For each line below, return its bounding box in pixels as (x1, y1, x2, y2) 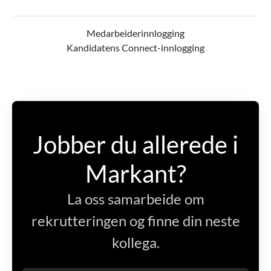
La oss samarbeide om (67, 190, 204, 208)
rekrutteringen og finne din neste (31, 212, 240, 230)
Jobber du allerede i (33, 130, 238, 160)
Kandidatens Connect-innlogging (67, 42, 204, 54)
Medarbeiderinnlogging (87, 27, 184, 39)
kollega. (111, 233, 160, 252)
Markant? (85, 159, 186, 189)
